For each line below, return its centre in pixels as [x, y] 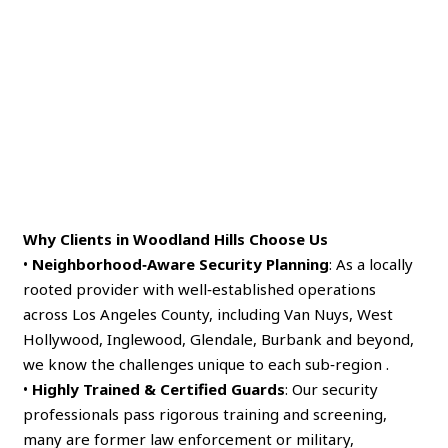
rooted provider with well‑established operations [200, 288]
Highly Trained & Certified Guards [159, 388]
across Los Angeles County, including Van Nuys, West [208, 313]
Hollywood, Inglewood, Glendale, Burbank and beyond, [219, 338]
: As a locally [371, 263]
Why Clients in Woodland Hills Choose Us [176, 238]
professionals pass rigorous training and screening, [205, 413]
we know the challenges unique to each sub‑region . [206, 363]
